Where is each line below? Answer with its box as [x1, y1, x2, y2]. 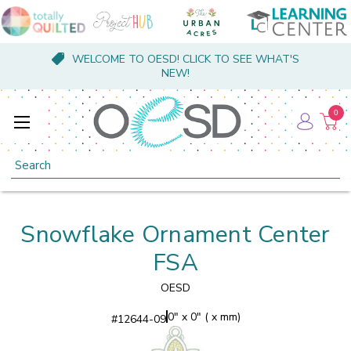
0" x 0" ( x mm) [167, 309, 241, 324]
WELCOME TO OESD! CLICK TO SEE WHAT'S [71, 52, 299, 67]
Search [11, 153, 46, 168]
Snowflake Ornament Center [20, 218, 331, 251]
